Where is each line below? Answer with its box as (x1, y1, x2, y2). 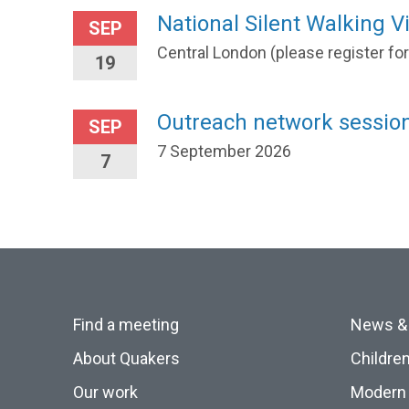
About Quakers (73, 349, 180, 368)
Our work (73, 383, 138, 402)
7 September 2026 (157, 142, 291, 161)
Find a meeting (73, 315, 179, 334)
